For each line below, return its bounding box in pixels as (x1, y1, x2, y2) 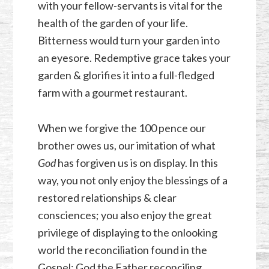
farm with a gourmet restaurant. (37, 86, 187, 100)
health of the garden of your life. (37, 16, 188, 30)
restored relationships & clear (37, 191, 177, 205)
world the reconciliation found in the (37, 243, 207, 257)
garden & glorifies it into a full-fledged (37, 68, 214, 82)
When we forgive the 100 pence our (37, 121, 206, 135)
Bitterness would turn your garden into (37, 34, 220, 47)
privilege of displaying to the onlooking (37, 226, 217, 240)
